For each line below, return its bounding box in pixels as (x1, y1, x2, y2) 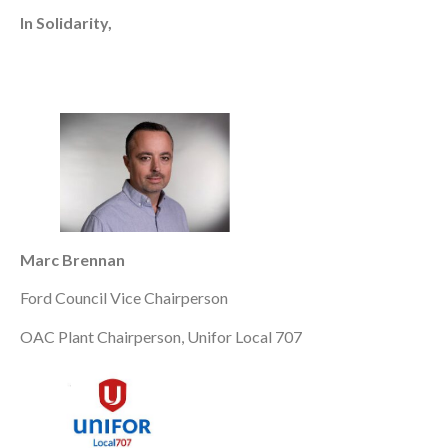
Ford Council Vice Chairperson (20, 288, 231, 308)
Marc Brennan (20, 250, 128, 270)
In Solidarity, (20, 12, 112, 32)
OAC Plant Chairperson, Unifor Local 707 (20, 326, 302, 346)
